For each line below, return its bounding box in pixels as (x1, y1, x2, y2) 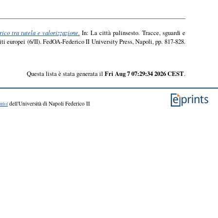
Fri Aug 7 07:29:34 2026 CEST (104, 69, 184, 78)
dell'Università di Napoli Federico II (8, 100, 90, 108)
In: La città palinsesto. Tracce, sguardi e (80, 28, 185, 37)
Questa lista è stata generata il (26, 69, 105, 78)
